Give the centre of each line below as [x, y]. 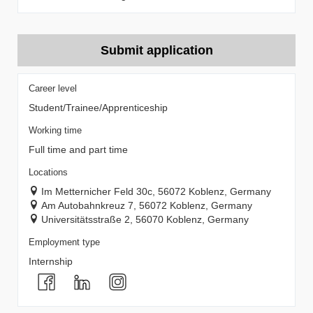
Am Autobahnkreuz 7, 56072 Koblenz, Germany [147, 205]
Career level [53, 89]
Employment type [64, 242]
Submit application [156, 50]
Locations [48, 173]
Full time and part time [78, 150]
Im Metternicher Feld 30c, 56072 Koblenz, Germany [156, 191]
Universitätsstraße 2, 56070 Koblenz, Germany [145, 219]
